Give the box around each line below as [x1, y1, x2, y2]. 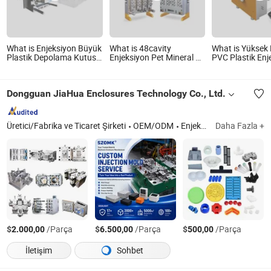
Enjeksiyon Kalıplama [181, 120, 201, 132]
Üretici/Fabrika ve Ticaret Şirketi [7, 120, 126, 132]
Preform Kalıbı [109, 60, 163, 72]
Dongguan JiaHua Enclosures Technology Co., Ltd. [7, 88, 226, 100]
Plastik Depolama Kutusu [7, 51, 102, 63]
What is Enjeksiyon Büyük [7, 42, 102, 54]
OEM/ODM [133, 120, 174, 132]
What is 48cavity [109, 42, 171, 54]
